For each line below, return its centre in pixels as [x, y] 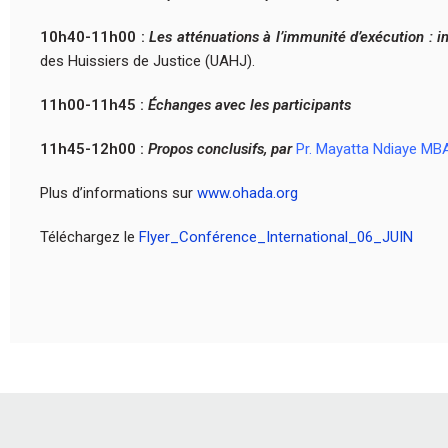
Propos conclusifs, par [222, 148]
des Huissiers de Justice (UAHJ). [147, 60]
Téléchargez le [89, 236]
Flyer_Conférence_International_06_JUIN [276, 236]
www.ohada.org [247, 192]
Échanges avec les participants [249, 104]
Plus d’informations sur [118, 192]
